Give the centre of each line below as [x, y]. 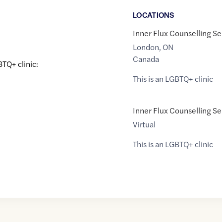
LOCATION [151, 15]
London [146, 47]
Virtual [144, 124]
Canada [146, 59]
